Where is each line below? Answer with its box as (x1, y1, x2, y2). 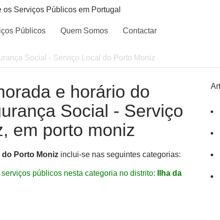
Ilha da (157, 169, 182, 177)
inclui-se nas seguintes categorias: (58, 150, 181, 159)
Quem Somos (60, 27, 108, 35)
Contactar (123, 27, 157, 35)
